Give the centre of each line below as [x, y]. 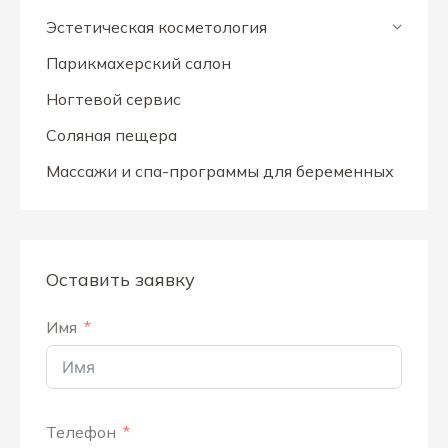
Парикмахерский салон [138, 62]
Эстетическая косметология [156, 26]
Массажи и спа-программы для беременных [220, 170]
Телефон [81, 431]
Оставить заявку [120, 279]
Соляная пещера [111, 134]
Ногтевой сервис [113, 98]
